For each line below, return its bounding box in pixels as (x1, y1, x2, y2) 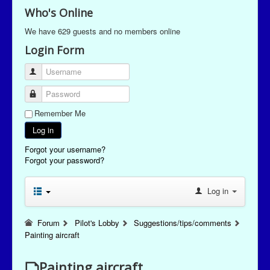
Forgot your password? (25, 154, 104, 166)
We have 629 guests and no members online (25, 25, 180, 37)
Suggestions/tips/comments (134, 217, 232, 229)
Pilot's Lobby (74, 217, 119, 229)
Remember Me (34, 107, 86, 119)
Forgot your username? (25, 143, 105, 155)
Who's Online (25, 5, 93, 20)
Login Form (25, 43, 84, 58)
